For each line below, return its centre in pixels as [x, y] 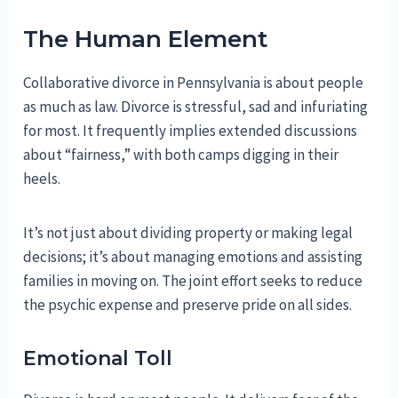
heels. [42, 178]
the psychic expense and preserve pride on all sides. [188, 304]
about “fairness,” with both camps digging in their [181, 154]
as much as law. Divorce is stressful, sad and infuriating [196, 106]
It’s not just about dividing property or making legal [188, 232]
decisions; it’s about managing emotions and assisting [193, 256]
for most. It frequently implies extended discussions [191, 130]
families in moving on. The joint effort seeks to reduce [193, 280]
